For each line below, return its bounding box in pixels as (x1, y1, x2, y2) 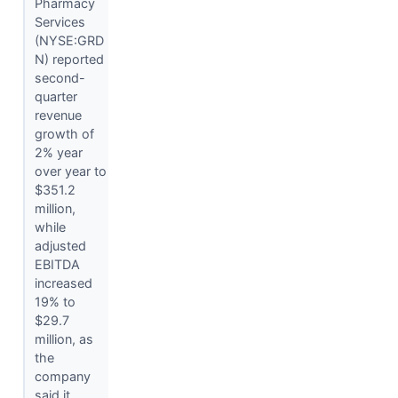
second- (34, 70, 85, 86)
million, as (34, 331, 93, 347)
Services (34, 14, 85, 30)
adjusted (34, 238, 86, 254)
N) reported (34, 52, 104, 68)
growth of (34, 126, 94, 142)
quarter (34, 89, 77, 105)
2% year (34, 145, 83, 161)
